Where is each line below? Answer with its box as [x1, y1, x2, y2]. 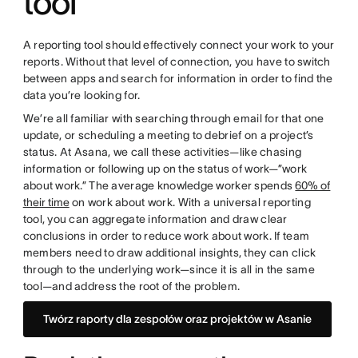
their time [22, 196, 70, 209]
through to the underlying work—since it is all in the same [22, 263, 315, 276]
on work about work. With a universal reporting [69, 196, 311, 209]
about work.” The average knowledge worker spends [22, 179, 296, 193]
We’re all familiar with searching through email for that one [22, 112, 324, 125]
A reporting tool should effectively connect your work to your [22, 38, 335, 52]
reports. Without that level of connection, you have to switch [22, 55, 331, 69]
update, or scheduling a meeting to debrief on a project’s [22, 129, 314, 142]
